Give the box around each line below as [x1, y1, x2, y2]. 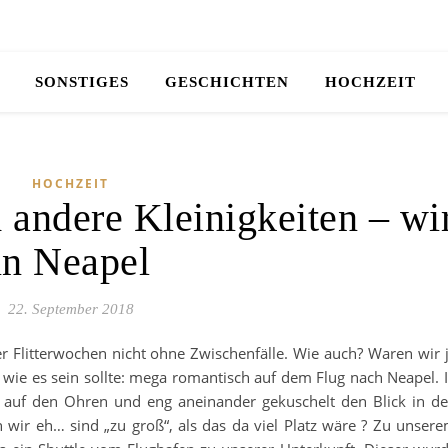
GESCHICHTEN [164, 74, 289, 90]
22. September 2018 [7, 301, 134, 317]
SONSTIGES [34, 74, 129, 90]
